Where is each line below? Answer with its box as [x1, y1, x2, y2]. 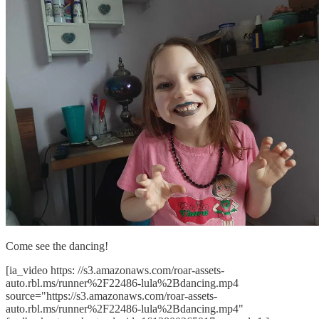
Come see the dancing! [6, 239, 108, 252]
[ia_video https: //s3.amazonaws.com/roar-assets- [6, 263, 224, 276]
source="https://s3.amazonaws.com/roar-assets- [6, 289, 217, 302]
